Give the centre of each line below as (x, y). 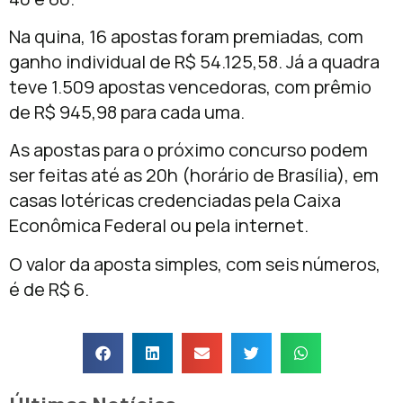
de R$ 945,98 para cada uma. (127, 112)
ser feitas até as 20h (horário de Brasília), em (194, 175)
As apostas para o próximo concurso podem (188, 150)
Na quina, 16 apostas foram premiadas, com (186, 36)
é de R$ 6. (49, 289)
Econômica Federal (88, 226)
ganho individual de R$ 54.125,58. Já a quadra (194, 61)
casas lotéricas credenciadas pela (151, 201)
